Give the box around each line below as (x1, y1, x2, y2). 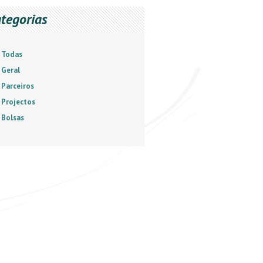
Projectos (1, 97, 35, 107)
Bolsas (1, 113, 24, 123)
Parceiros (1, 81, 34, 91)
